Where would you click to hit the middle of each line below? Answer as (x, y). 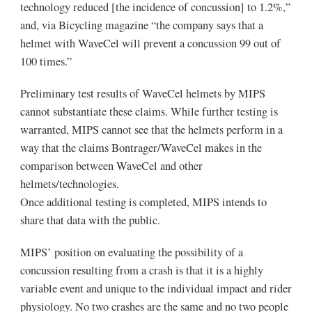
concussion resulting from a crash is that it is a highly (141, 271)
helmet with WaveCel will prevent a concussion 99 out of (150, 44)
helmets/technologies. (69, 184)
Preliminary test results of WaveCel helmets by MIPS (142, 94)
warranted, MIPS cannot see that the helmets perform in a (151, 130)
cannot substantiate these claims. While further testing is (149, 112)
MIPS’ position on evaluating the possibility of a (131, 252)
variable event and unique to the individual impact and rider (156, 289)
